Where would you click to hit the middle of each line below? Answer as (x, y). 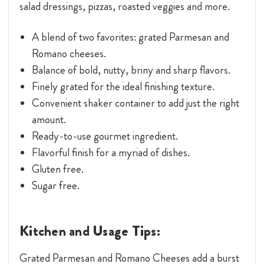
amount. (49, 119)
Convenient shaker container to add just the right (135, 103)
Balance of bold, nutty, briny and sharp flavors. (131, 70)
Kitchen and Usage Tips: (90, 231)
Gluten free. (57, 169)
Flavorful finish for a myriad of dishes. (110, 152)
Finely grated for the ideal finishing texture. (123, 86)
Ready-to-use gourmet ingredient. (105, 136)
